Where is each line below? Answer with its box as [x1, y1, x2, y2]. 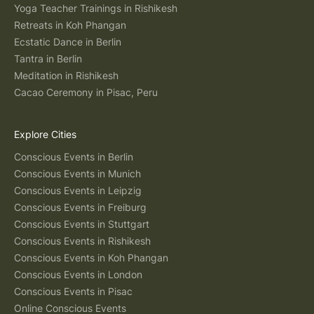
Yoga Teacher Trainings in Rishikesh [14, 2, 177, 14]
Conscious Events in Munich [14, 168, 141, 179]
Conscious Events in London [14, 268, 142, 280]
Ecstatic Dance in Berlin [14, 36, 121, 48]
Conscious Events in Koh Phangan [14, 252, 168, 264]
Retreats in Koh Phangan [14, 19, 126, 31]
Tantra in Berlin [14, 53, 82, 64]
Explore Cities [14, 128, 76, 140]
